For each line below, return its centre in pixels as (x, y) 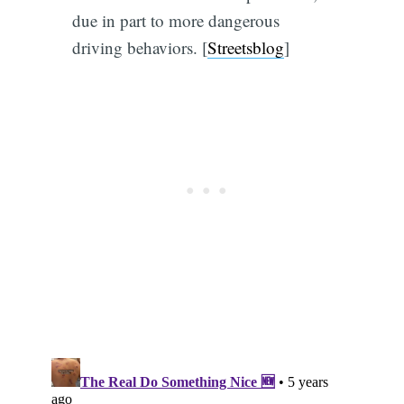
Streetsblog (245, 47)
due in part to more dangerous (175, 20)
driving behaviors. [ (139, 47)
